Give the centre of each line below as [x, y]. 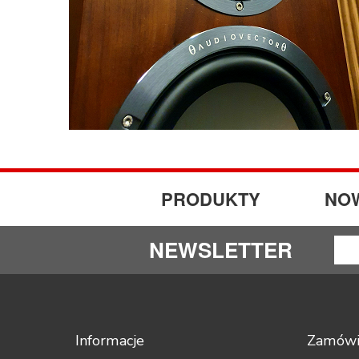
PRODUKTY [211, 199]
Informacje [110, 341]
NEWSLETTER [221, 250]
